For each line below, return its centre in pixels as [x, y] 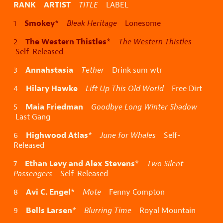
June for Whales [128, 135]
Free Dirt [183, 89]
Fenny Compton [133, 192]
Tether [93, 70]
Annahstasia [49, 70]
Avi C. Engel [48, 192]
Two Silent [165, 164]
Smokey [40, 23]
